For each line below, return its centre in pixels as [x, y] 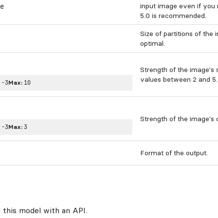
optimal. [153, 43]
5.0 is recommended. [173, 16]
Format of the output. [174, 153]
